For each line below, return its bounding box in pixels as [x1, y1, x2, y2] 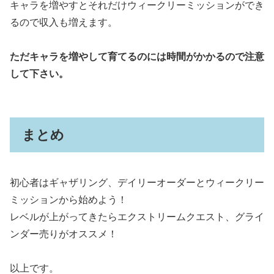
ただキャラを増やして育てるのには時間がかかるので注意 [10, 51, 264, 62]
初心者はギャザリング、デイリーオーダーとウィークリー [10, 177, 264, 188]
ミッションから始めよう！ [10, 194, 127, 205]
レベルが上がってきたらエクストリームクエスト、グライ [10, 211, 264, 222]
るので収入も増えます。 [10, 17, 117, 28]
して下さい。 [10, 68, 68, 80]
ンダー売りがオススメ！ [10, 228, 117, 239]
